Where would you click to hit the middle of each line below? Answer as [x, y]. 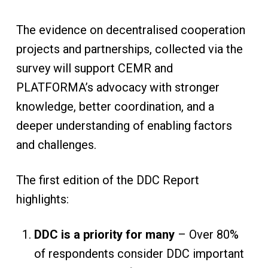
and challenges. [56, 145]
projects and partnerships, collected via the [129, 49]
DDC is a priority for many [104, 234]
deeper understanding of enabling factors [124, 126]
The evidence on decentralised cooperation [130, 30]
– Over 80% [206, 234]
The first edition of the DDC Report [107, 180]
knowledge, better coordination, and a [115, 106]
